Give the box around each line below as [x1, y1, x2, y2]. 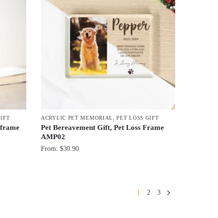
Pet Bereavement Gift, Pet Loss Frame [41, 123, 164, 131]
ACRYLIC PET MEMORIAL [41, 114, 113, 121]
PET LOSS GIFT [116, 114, 159, 121]
